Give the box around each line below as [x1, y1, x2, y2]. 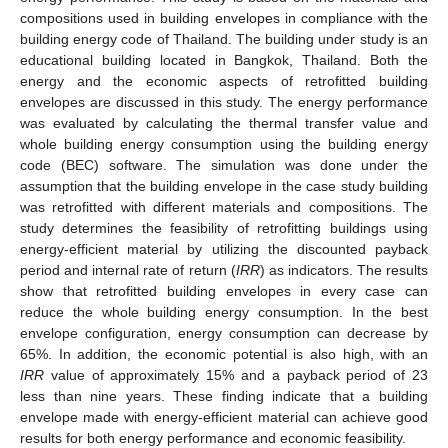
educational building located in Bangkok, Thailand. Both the [20, 51, 428, 68]
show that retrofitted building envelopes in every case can [20, 282, 428, 299]
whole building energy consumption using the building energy [20, 135, 428, 152]
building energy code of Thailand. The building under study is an [20, 30, 428, 47]
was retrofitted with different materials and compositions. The [20, 198, 428, 215]
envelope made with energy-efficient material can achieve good [20, 408, 428, 425]
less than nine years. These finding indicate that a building [20, 387, 428, 404]
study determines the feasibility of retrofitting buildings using [20, 219, 428, 236]
